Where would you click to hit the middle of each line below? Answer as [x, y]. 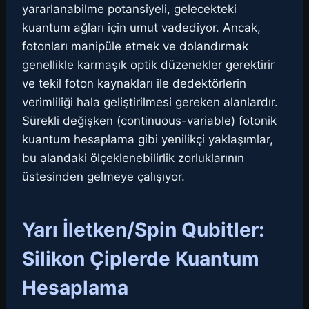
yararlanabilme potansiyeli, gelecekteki [129, 9]
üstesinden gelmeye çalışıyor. [103, 177]
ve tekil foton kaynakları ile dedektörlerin [134, 84]
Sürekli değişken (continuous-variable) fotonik [149, 121]
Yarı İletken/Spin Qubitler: [143, 230]
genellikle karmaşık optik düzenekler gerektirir [148, 65]
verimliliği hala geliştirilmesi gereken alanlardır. [150, 102]
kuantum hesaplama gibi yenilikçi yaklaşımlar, [148, 140]
